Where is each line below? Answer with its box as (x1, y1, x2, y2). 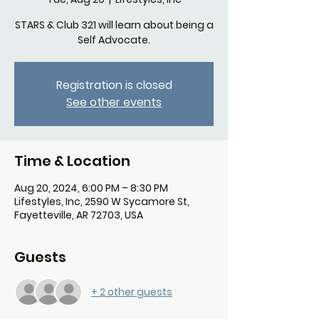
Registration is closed (56, 77, 172, 94)
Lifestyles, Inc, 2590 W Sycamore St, (14, 194, 189, 209)
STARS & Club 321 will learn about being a (14, 18, 214, 33)
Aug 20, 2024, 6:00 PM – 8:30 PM (14, 181, 168, 196)
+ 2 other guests (91, 284, 172, 299)
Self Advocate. (78, 33, 150, 48)
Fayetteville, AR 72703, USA (14, 208, 143, 223)
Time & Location (14, 151, 130, 172)
